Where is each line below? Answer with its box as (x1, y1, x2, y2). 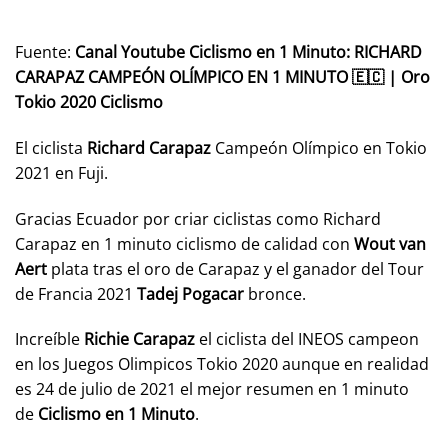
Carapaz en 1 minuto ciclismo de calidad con (15, 232, 354, 255)
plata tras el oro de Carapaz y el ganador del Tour (47, 257, 424, 280)
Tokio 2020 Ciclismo (15, 90, 163, 113)
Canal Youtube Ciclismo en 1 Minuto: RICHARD (75, 40, 422, 63)
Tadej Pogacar (137, 282, 244, 305)
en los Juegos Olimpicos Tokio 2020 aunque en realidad (15, 353, 429, 376)
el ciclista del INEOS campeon (195, 328, 419, 351)
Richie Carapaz (84, 328, 195, 351)
